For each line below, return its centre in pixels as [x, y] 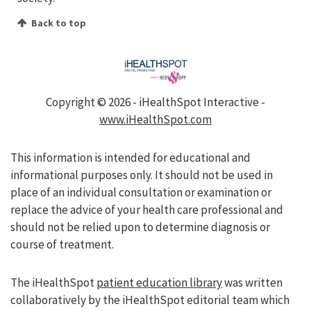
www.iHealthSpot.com [155, 120]
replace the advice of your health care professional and [147, 210]
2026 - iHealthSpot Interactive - [187, 102]
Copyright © [77, 102]
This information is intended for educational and [131, 158]
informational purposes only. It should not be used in [142, 175]
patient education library [159, 283]
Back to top [59, 23]
